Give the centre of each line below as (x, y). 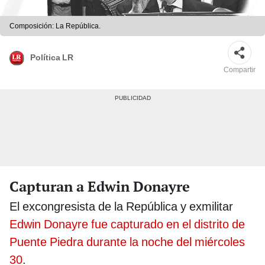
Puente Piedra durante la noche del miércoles (127, 242)
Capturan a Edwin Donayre (100, 186)
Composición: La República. (55, 26)
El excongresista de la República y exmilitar (121, 206)
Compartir (240, 70)
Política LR (52, 57)
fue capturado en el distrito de (168, 224)
